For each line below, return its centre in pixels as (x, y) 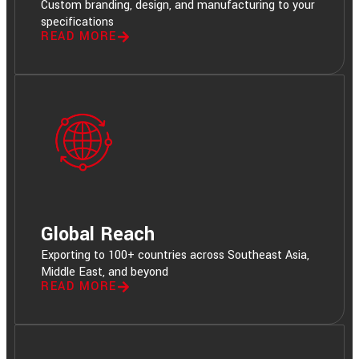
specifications (77, 22)
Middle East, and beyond (105, 272)
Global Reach (98, 234)
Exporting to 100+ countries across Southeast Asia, (175, 255)
